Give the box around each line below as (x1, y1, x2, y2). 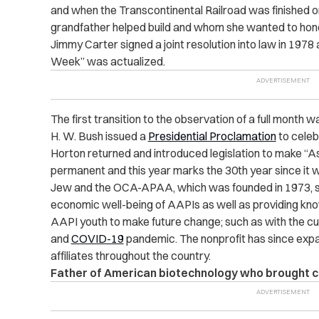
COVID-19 (70, 231, 124, 246)
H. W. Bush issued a (50, 129, 148, 144)
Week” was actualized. (50, 54, 165, 69)
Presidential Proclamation (147, 129, 276, 144)
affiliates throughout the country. (50, 249, 211, 263)
